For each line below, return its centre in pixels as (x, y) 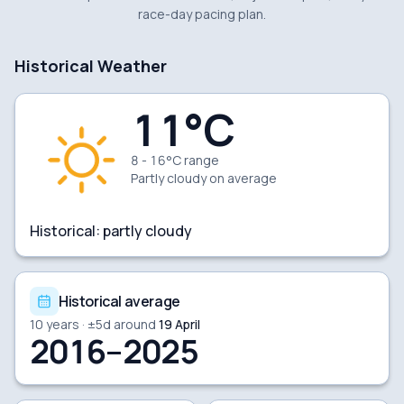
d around (129, 324)
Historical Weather (91, 65)
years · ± (69, 324)
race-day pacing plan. (202, 14)
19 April (179, 324)
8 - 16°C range (175, 160)
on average (242, 178)
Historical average (119, 301)
